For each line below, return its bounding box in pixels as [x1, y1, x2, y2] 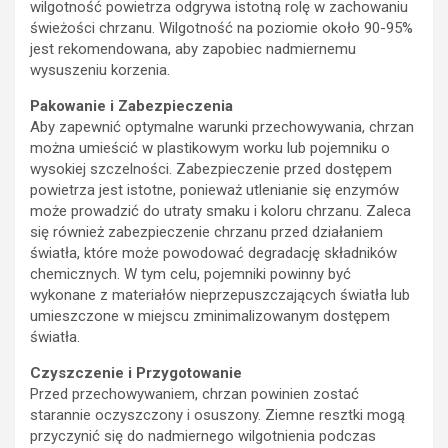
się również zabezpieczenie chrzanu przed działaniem [30, 223, 383, 242]
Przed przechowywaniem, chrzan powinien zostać [30, 385, 359, 404]
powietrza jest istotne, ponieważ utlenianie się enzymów [30, 181, 399, 200]
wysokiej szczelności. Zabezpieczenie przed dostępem [30, 160, 392, 179]
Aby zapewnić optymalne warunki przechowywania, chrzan [30, 118, 414, 137]
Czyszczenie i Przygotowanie [30, 364, 242, 383]
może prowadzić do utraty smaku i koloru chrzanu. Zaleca [30, 202, 411, 221]
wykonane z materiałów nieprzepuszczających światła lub [30, 286, 410, 305]
